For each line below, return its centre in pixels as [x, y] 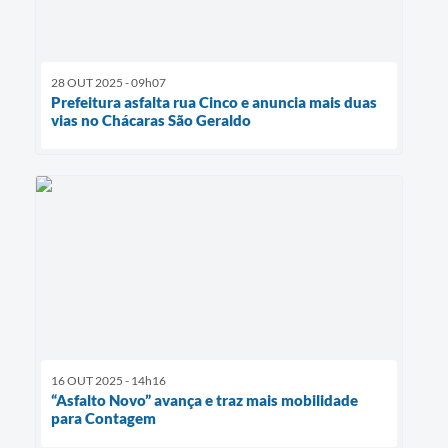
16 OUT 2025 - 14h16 [108, 381]
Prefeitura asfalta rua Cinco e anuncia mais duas [214, 101]
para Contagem [103, 418]
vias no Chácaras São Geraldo [151, 119]
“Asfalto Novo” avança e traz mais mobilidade [204, 400]
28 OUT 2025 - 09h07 [108, 82]
